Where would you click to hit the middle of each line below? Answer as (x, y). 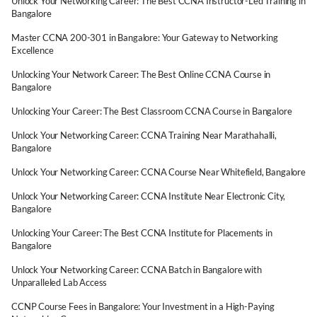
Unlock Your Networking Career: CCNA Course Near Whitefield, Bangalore (158, 172)
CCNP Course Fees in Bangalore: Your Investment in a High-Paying (143, 306)
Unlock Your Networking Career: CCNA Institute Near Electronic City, (149, 196)
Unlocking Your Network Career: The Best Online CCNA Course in (141, 74)
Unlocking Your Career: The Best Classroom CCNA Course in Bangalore (152, 111)
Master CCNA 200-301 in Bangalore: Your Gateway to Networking (145, 38)
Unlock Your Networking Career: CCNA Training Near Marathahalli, (144, 135)
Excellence (33, 50)
